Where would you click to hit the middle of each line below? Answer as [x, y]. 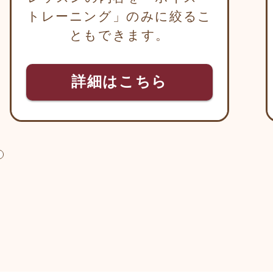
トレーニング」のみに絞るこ [119, 16]
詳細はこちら [119, 82]
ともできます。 [119, 35]
